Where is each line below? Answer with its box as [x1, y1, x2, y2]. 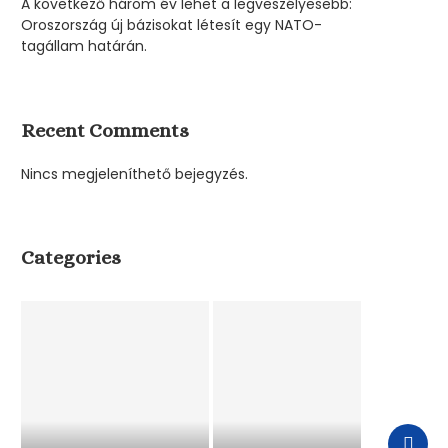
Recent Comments [21, 119, 189, 142]
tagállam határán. [21, 36, 147, 56]
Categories [21, 246, 121, 269]
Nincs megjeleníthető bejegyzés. [21, 164, 248, 184]
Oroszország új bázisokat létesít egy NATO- [21, 15, 322, 35]
